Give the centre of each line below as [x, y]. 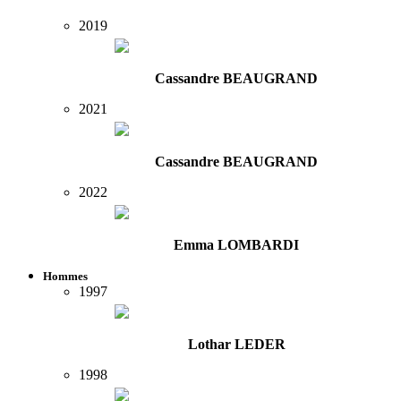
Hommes [65, 277]
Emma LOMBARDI [236, 245]
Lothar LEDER [236, 345]
